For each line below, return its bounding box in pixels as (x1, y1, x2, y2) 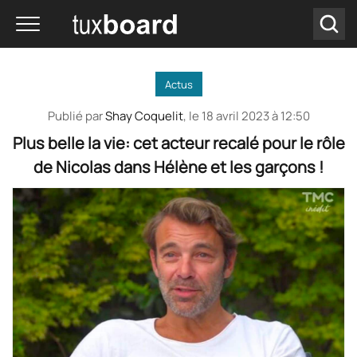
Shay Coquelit (104, 108, 183, 124)
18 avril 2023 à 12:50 (201, 108, 310, 124)
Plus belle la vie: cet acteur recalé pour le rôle (12, 132, 345, 154)
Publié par (47, 108, 105, 124)
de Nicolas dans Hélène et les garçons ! (33, 156, 324, 178)
